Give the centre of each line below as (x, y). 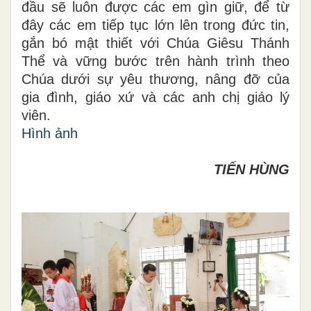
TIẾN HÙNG (252, 169)
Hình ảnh (50, 133)
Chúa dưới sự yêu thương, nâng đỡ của (155, 79)
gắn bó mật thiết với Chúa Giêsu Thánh (155, 43)
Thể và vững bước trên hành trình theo (155, 61)
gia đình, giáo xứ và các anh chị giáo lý (155, 97)
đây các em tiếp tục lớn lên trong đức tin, (155, 25)
